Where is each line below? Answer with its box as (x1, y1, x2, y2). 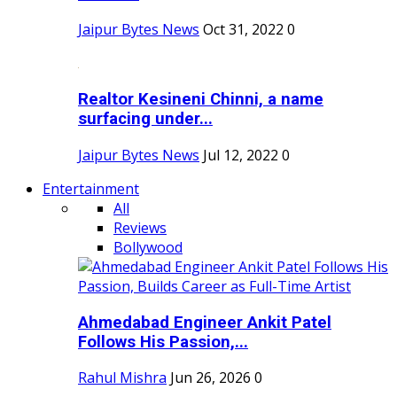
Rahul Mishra (78, 368, 167, 388)
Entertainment (43, 178, 139, 198)
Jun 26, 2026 (170, 368, 251, 388)
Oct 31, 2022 (203, 19, 284, 40)
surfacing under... (78, 109, 213, 129)
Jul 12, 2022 (203, 144, 278, 165)
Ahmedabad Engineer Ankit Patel (78, 312, 331, 332)
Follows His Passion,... (78, 331, 248, 352)
